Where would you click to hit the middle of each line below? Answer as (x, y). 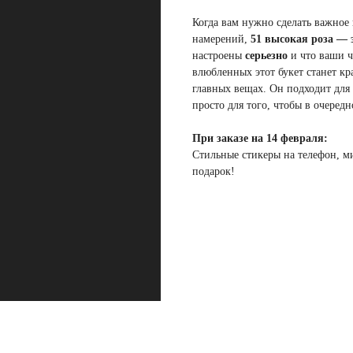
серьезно (266, 56)
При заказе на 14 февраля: (260, 139)
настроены (219, 56)
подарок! (214, 172)
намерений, (221, 39)
